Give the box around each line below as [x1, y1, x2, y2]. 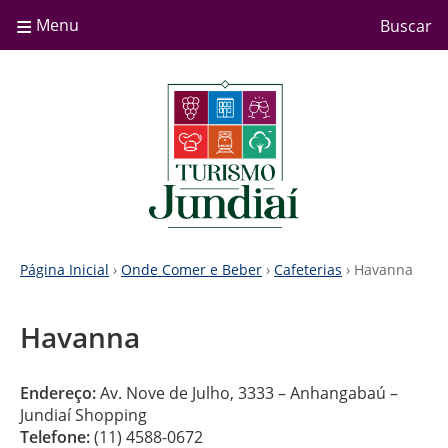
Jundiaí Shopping [20, 404, 147, 426]
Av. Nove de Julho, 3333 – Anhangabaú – [96, 382, 398, 404]
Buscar [380, 15, 432, 37]
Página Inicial [20, 260, 109, 279]
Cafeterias [274, 260, 342, 279]
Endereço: [20, 382, 96, 404]
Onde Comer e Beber [121, 260, 262, 279]
